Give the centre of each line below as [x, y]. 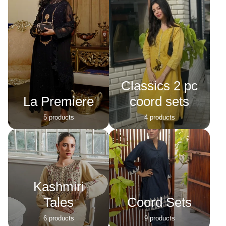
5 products [59, 117]
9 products [159, 218]
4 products [159, 117]
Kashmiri [59, 186]
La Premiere [59, 101]
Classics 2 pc [159, 86]
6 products [59, 218]
